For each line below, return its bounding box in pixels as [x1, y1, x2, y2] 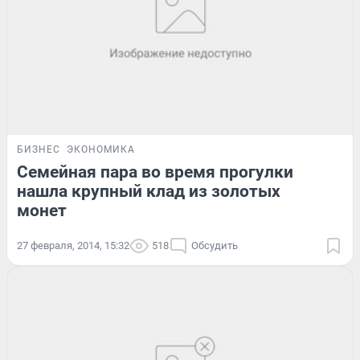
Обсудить [191, 239, 238, 252]
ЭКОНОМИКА [67, 143, 135, 155]
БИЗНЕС [17, 143, 60, 155]
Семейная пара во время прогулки [17, 162, 293, 182]
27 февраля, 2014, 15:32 [17, 239, 129, 252]
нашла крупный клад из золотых [17, 181, 280, 201]
